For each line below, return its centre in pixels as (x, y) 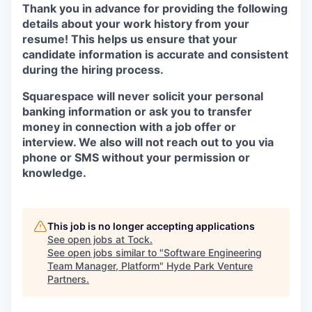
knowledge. (54, 172)
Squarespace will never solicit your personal (143, 96)
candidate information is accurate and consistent (155, 54)
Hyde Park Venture (210, 265)
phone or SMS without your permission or (136, 157)
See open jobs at (87, 239)
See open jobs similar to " (106, 252)
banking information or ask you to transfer (137, 111)
